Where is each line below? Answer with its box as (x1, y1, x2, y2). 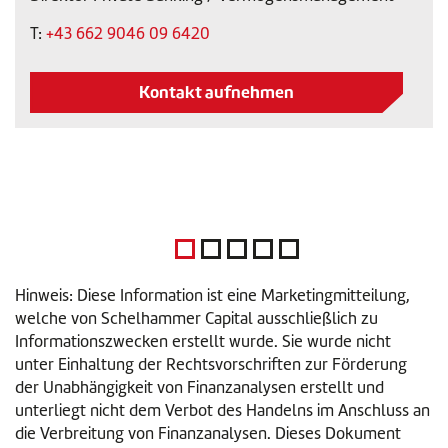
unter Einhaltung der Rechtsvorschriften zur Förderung (15, 354, 407, 375)
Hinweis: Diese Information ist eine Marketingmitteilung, (15, 285, 410, 306)
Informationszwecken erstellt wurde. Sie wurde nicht (15, 331, 391, 352)
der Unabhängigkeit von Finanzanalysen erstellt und (15, 377, 384, 398)
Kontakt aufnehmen (139, 80, 294, 103)
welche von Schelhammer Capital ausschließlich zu (15, 308, 378, 329)
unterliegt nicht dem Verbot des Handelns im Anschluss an (15, 400, 430, 421)
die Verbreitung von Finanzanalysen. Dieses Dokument (15, 423, 401, 444)
